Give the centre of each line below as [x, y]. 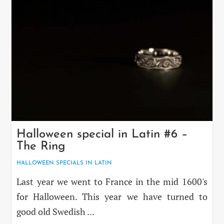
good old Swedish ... [56, 211]
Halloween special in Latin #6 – [102, 134]
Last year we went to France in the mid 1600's [112, 181]
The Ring [41, 146]
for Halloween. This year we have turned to [112, 196]
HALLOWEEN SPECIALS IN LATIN [64, 163]
